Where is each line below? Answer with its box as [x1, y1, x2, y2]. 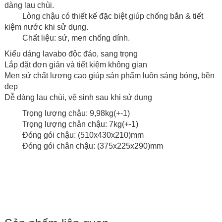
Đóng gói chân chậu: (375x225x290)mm [4, 142, 163, 151]
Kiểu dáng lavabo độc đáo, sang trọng [4, 50, 140, 58]
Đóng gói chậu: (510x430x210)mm [4, 131, 144, 140]
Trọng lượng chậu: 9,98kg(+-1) [22, 109, 130, 118]
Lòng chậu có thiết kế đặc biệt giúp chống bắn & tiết [4, 12, 203, 21]
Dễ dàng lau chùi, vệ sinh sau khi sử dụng [4, 93, 152, 102]
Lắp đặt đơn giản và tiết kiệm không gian [4, 60, 147, 69]
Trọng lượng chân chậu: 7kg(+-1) [4, 120, 138, 129]
